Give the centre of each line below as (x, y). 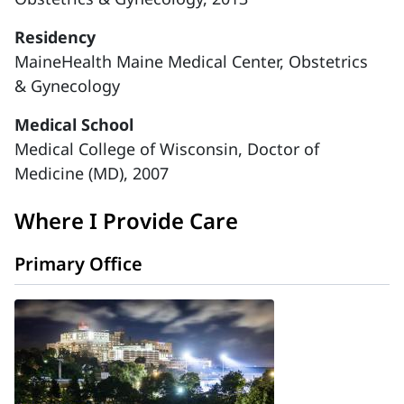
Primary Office (78, 264)
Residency (55, 37)
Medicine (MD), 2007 (92, 173)
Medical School (74, 124)
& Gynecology (67, 86)
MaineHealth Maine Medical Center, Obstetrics (191, 61)
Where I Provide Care (126, 220)
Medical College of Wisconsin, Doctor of (167, 149)
